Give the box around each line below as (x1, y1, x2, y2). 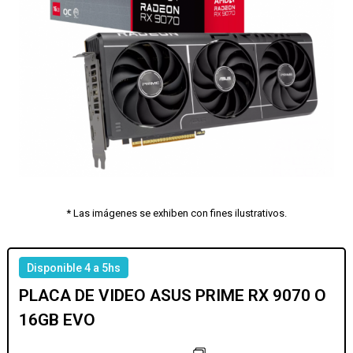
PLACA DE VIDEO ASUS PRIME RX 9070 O (19, 285, 327, 305)
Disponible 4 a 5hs (27, 261, 121, 274)
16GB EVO (19, 310, 96, 329)
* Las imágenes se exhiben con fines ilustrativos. (66, 207, 287, 220)
